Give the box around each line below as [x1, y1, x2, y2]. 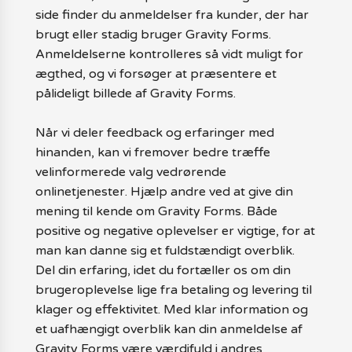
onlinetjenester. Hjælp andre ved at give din [35, 184, 293, 200]
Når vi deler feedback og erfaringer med [35, 125, 274, 141]
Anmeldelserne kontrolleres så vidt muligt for [35, 46, 303, 63]
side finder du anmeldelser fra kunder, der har [35, 7, 309, 24]
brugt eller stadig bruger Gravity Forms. [35, 27, 271, 43]
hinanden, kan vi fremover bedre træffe [35, 145, 270, 161]
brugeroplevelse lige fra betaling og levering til [35, 282, 312, 299]
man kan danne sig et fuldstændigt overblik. [35, 243, 295, 259]
